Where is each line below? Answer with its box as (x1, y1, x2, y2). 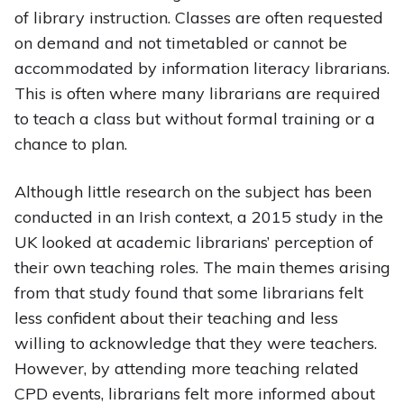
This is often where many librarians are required (14, 83, 381, 105)
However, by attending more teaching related (14, 358, 359, 380)
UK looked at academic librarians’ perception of (14, 232, 373, 253)
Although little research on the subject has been (14, 181, 372, 203)
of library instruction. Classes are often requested (14, 7, 383, 29)
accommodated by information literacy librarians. (14, 58, 390, 79)
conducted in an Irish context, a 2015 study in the (14, 207, 383, 228)
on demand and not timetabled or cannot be (14, 32, 347, 54)
